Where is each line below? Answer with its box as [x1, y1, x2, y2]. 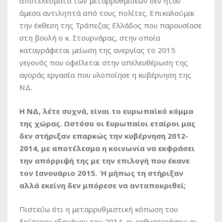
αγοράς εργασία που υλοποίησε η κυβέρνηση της [19, 70, 191, 80]
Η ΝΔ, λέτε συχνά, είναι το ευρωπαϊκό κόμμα [19, 106, 193, 116]
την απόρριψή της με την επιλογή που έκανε [19, 156, 190, 166]
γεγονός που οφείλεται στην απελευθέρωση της [19, 57, 188, 68]
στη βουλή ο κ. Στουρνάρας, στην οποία [19, 33, 160, 43]
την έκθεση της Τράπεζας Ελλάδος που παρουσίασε [19, 20, 202, 31]
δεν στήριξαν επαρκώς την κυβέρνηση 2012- [19, 131, 188, 141]
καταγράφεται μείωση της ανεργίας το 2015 [19, 45, 175, 55]
